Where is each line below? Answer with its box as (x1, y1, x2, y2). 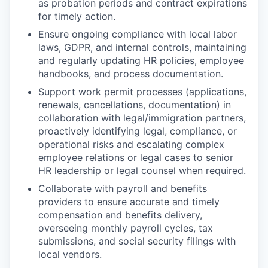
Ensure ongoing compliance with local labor (38, 28, 237, 40)
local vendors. (38, 248, 102, 260)
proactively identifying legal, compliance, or (38, 124, 237, 137)
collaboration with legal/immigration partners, (38, 111, 246, 124)
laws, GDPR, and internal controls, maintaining (38, 41, 246, 53)
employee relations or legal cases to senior (38, 151, 233, 163)
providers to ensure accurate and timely (38, 195, 220, 208)
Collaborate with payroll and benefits (38, 182, 207, 194)
